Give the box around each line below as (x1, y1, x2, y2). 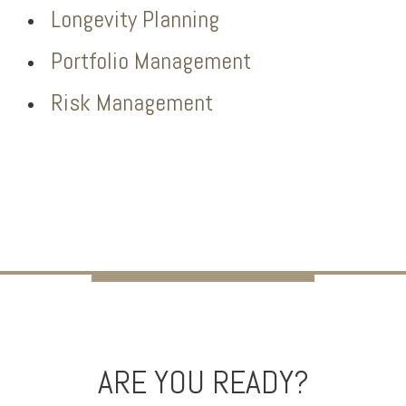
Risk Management (51, 88, 213, 118)
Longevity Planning (51, 5, 219, 34)
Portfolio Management (51, 46, 251, 76)
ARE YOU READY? (97, 362, 309, 403)
